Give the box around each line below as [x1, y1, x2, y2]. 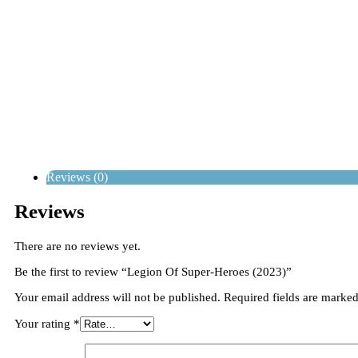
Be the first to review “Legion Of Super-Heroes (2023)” [14, 265, 292, 279]
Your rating [14, 317, 74, 331]
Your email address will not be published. [14, 291, 221, 304]
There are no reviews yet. [14, 240, 141, 253]
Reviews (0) [46, 169, 108, 184]
